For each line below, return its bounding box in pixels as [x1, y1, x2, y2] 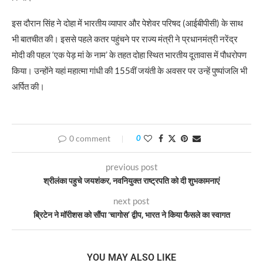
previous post [105, 161, 158, 172]
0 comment [69, 133, 110, 143]
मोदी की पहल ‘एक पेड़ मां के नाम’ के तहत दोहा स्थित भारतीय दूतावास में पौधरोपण [12, 49, 247, 60]
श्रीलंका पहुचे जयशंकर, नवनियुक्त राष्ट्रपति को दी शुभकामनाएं [43, 176, 220, 186]
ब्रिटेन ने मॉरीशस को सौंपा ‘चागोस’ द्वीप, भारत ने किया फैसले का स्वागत [33, 210, 230, 220]
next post [113, 195, 150, 206]
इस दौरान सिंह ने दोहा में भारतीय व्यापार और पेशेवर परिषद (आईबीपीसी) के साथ [12, 17, 243, 28]
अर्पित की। [12, 80, 45, 92]
